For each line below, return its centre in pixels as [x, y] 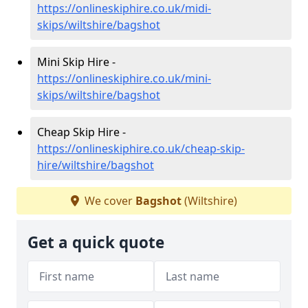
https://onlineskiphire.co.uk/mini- [124, 78]
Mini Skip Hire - [76, 62]
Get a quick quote [96, 242]
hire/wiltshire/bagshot [96, 165]
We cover [109, 200]
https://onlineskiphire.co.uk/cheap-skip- [141, 148]
